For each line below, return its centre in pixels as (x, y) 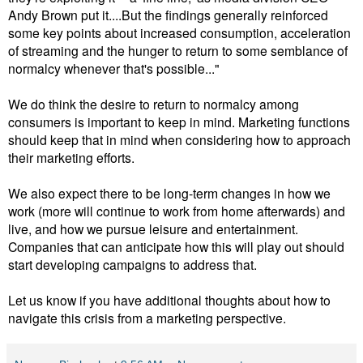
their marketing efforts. (71, 158)
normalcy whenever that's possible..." (114, 68)
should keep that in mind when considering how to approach (179, 140)
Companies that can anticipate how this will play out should (176, 247)
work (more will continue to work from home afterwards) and (177, 211)
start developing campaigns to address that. (132, 265)
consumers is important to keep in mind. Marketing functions (179, 122)
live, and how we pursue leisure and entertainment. (153, 229)
